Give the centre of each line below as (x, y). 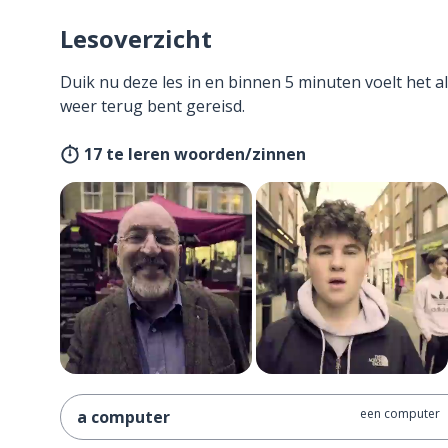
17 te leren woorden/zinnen (195, 154)
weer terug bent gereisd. (152, 106)
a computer (123, 417)
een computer (399, 413)
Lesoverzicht (136, 38)
